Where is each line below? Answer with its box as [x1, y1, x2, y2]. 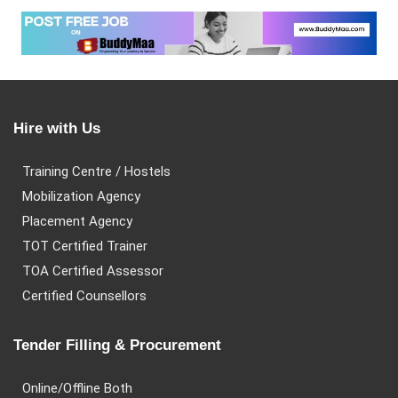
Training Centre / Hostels [22, 163, 171, 179]
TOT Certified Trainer [22, 238, 147, 254]
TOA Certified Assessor [22, 263, 163, 279]
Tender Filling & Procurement [13, 337, 221, 354]
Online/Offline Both [22, 380, 132, 396]
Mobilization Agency [22, 188, 140, 204]
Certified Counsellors [22, 288, 147, 304]
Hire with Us [13, 120, 100, 137]
